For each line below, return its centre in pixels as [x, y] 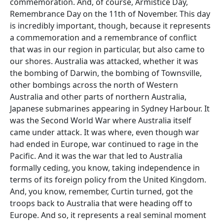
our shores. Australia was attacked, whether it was [104, 61]
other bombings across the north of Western [94, 85]
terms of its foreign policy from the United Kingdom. [108, 180]
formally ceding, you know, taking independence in [105, 168]
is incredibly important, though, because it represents [110, 26]
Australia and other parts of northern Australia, [98, 97]
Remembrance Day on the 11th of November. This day [110, 14]
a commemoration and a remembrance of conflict [103, 37]
